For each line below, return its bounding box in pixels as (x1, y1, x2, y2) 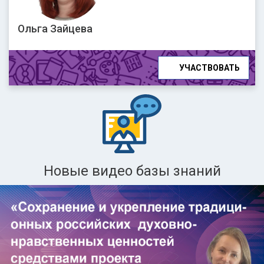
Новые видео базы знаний (43, 162, 221, 179)
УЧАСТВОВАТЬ (177, 62, 240, 72)
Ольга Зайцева (17, 22, 93, 35)
